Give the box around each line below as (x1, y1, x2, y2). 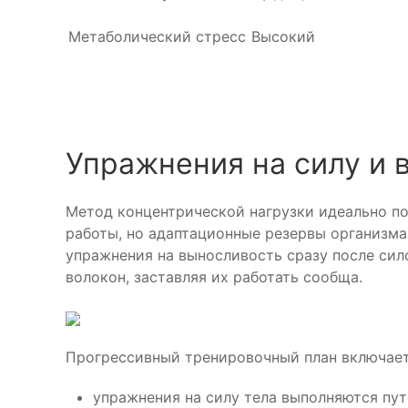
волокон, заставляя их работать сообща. (66, 268, 362, 286)
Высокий (251, 27, 315, 46)
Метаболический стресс (68, 27, 246, 46)
